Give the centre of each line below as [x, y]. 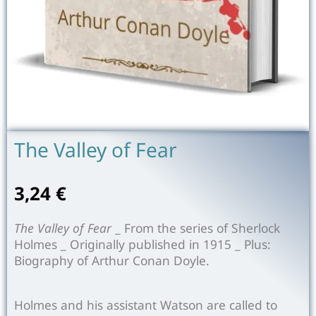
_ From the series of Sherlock [196, 227]
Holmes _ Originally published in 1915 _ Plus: [142, 244]
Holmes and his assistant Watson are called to [146, 304]
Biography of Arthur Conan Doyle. [112, 260]
